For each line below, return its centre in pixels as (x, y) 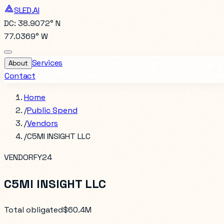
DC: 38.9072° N (32, 23)
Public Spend (52, 110)
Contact (20, 76)
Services (47, 63)
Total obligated (33, 209)
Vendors (42, 123)
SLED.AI (27, 10)
